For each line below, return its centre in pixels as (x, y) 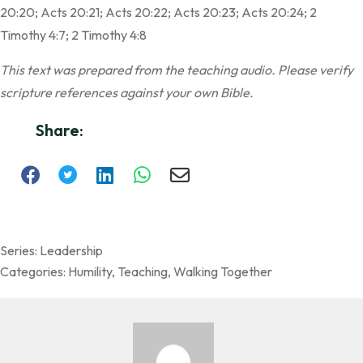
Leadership (71, 251)
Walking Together (223, 272)
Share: (60, 130)
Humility (90, 272)
